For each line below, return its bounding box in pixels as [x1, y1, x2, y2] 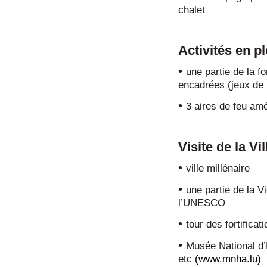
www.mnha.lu [198, 253, 257, 265]
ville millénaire [186, 163, 250, 174]
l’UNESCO [178, 197, 225, 209]
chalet [178, 4, 205, 15]
